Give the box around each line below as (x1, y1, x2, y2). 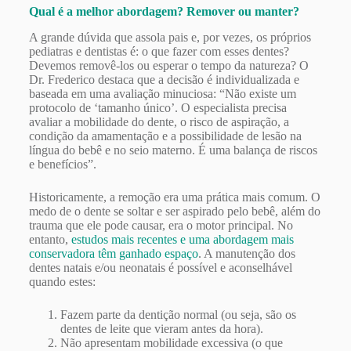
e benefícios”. (28, 157, 96, 172)
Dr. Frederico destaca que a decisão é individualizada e (28, 73, 299, 87)
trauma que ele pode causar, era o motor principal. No (28, 219, 293, 233)
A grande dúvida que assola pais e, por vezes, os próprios (28, 31, 311, 45)
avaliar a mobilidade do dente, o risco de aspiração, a (28, 115, 289, 129)
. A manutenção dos (197, 247, 295, 261)
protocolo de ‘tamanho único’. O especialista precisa (28, 101, 287, 115)
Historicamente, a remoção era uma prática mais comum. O (28, 190, 320, 204)
